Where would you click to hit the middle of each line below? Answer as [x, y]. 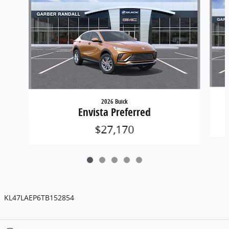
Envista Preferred [114, 112]
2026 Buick [114, 102]
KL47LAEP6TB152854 [39, 198]
